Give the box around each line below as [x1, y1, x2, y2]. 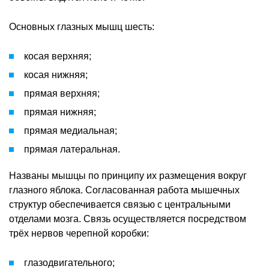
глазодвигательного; [24, 257, 115, 268]
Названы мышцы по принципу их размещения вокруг [9, 170, 247, 181]
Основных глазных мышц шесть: [9, 21, 154, 32]
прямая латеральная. [24, 144, 120, 154]
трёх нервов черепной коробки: [9, 228, 149, 238]
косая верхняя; [24, 50, 91, 61]
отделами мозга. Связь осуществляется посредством [9, 213, 246, 224]
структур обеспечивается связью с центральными [9, 199, 231, 210]
